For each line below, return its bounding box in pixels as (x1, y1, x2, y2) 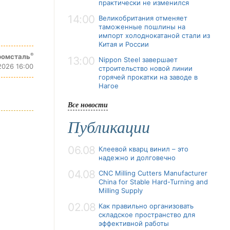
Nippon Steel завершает (99, 55, 178, 64)
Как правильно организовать (99, 202, 194, 210)
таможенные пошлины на (99, 23, 185, 31)
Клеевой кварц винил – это (99, 145, 188, 153)
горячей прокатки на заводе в (99, 73, 198, 81)
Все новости (68, 99, 108, 110)
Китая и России (99, 40, 149, 48)
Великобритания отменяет (99, 14, 187, 22)
